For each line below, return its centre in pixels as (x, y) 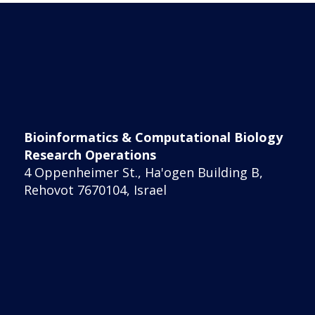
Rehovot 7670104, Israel (96, 190)
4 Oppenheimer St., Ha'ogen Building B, (144, 173)
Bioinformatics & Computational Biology (154, 137)
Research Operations (90, 155)
